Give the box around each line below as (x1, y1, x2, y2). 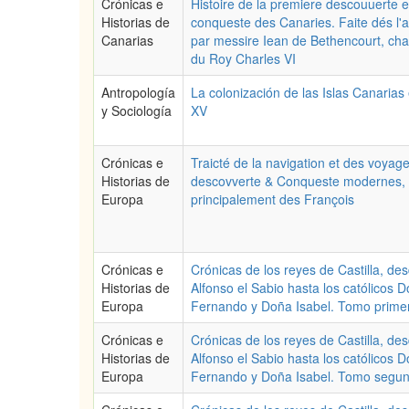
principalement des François (191, 190, 354, 208)
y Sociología (101, 101, 172, 120)
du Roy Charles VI (191, 49, 296, 68)
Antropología (101, 83, 175, 101)
